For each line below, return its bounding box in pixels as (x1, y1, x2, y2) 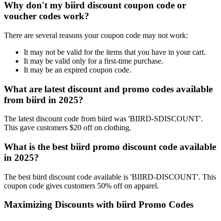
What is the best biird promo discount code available (4, 142, 216, 152)
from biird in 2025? (4, 94, 83, 105)
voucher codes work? (4, 11, 89, 22)
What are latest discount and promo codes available (4, 83, 213, 94)
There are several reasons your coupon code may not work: (4, 31, 188, 39)
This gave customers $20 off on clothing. (4, 123, 131, 132)
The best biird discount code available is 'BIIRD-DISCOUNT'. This (4, 172, 216, 181)
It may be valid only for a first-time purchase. (24, 56, 163, 65)
